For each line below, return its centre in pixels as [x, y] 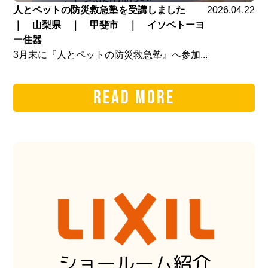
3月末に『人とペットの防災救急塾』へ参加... [111, 54]
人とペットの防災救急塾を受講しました [104, 10]
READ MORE [134, 98]
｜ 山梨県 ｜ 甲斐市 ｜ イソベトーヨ [109, 25]
